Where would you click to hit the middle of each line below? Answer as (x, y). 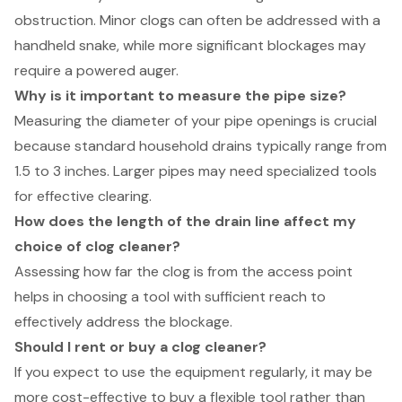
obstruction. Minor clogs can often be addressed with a (197, 21)
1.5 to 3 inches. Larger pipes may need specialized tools (196, 171)
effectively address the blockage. (123, 322)
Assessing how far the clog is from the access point (184, 272)
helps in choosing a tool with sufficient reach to (170, 297)
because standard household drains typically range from (201, 146)
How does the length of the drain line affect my (185, 222)
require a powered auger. (96, 71)
